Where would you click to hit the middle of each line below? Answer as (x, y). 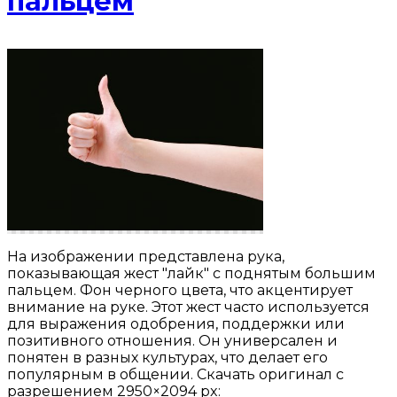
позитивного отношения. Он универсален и (172, 341)
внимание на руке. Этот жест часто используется (188, 307)
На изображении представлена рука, (146, 257)
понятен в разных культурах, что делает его (167, 358)
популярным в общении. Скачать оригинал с (175, 375)
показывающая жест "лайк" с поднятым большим (191, 274)
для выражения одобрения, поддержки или (176, 324)
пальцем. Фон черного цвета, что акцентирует (180, 291)
